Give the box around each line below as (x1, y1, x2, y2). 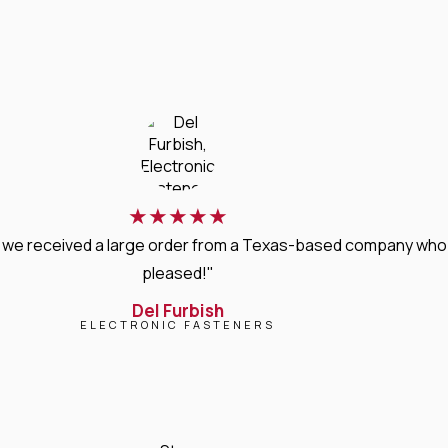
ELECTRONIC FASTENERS (80, 316, 276, 332)
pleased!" (141, 261, 214, 284)
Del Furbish (131, 298, 224, 322)
